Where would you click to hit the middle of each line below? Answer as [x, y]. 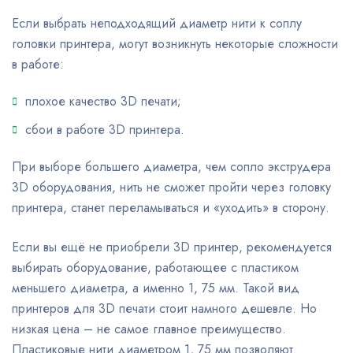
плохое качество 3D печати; [103, 101]
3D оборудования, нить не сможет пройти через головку [171, 187]
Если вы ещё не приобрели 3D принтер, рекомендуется [172, 247]
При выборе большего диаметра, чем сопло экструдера [171, 167]
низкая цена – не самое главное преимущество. [149, 329]
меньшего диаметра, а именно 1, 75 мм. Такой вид [156, 288]
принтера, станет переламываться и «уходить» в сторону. [171, 208]
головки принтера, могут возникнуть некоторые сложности [175, 44]
